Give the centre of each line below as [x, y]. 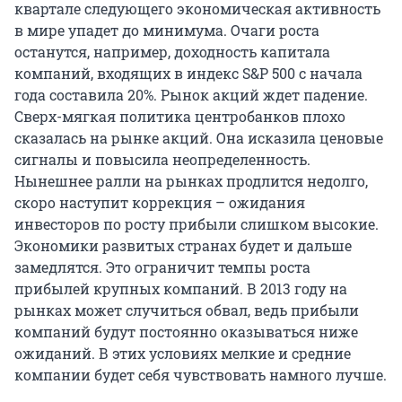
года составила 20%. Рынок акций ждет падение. [191, 95]
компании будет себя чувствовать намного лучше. [201, 375]
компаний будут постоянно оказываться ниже [186, 332]
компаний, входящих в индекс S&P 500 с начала [188, 74]
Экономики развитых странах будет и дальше [183, 246]
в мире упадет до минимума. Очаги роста [167, 31]
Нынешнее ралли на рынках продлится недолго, [191, 181]
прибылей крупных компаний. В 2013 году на [181, 289]
